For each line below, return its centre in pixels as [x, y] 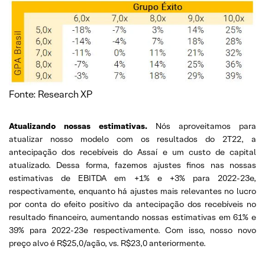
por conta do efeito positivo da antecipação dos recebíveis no [132, 204]
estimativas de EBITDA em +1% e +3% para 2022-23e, [132, 178]
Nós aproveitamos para [206, 126]
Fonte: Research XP [51, 94]
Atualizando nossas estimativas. [82, 126]
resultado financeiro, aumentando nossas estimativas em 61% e [132, 217]
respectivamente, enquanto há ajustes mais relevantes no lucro [132, 191]
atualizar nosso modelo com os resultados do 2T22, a [132, 139]
